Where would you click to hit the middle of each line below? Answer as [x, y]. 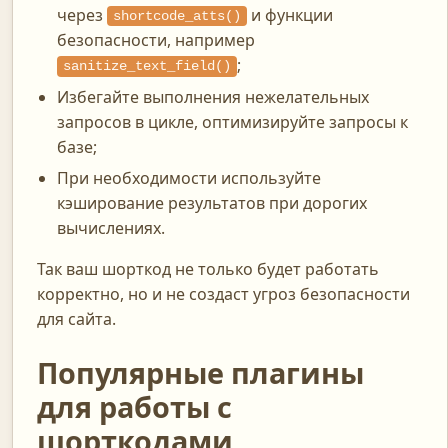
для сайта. [76, 319]
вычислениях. [111, 228]
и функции [289, 15]
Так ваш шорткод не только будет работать [208, 269]
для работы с [134, 407]
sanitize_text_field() [146, 66]
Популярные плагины [200, 373]
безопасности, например [156, 40]
